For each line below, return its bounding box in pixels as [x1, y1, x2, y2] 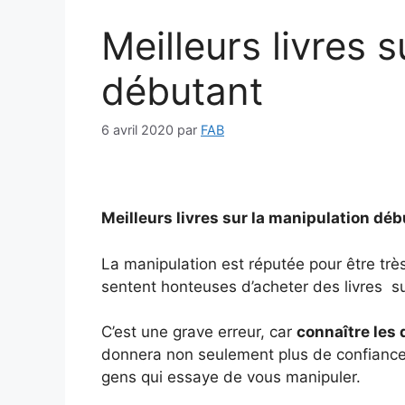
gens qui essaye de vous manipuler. [101, 368, 361, 387]
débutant [101, 68, 263, 114]
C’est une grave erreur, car [101, 323, 297, 342]
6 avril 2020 [101, 122, 174, 138]
